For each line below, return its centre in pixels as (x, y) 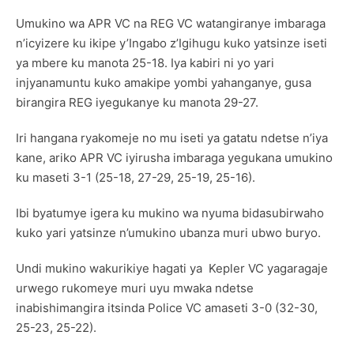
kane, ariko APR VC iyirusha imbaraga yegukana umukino (174, 157)
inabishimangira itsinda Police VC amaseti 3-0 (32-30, (167, 307)
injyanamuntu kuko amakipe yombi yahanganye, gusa (164, 82)
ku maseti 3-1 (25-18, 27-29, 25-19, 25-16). (137, 177)
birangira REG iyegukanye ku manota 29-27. (137, 102)
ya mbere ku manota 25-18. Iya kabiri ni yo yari (145, 62)
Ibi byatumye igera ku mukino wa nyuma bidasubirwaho (170, 213)
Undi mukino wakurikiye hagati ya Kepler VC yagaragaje (172, 268)
